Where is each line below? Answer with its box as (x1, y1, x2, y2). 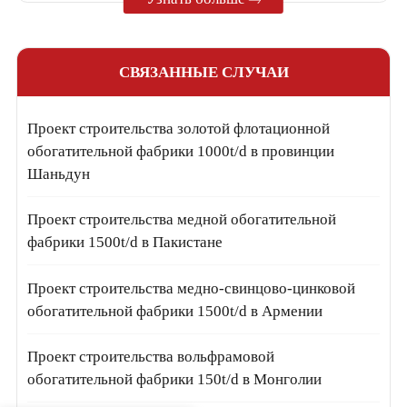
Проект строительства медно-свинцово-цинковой (27, 279, 356, 297)
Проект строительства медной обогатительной (27, 211, 337, 229)
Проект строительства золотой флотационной (27, 119, 331, 137)
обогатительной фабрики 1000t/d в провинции (27, 142, 335, 160)
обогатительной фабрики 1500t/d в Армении (27, 302, 323, 320)
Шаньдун (27, 164, 91, 183)
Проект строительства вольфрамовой (27, 347, 275, 365)
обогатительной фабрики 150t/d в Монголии (27, 370, 323, 388)
